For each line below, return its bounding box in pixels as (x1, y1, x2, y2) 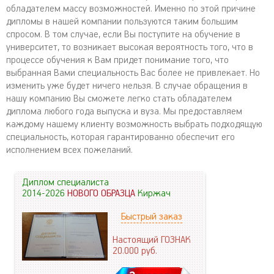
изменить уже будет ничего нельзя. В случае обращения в (6, 80, 248, 92)
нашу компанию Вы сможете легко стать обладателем (6, 93, 232, 105)
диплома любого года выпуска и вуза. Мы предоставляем (6, 106, 242, 117)
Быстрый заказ (121, 211, 182, 223)
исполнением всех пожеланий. (6, 144, 133, 156)
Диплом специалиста (22, 177, 109, 188)
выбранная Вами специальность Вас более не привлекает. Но (6, 67, 260, 79)
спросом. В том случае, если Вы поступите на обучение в (6, 29, 240, 40)
